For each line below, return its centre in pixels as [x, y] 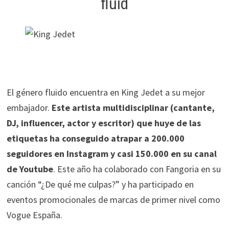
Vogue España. [34, 215]
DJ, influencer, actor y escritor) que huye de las [104, 123]
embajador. [29, 108]
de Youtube [30, 169]
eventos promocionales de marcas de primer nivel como [113, 200]
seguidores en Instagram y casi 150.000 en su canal [111, 154]
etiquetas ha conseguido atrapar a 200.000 [95, 139]
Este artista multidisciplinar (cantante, [133, 108]
